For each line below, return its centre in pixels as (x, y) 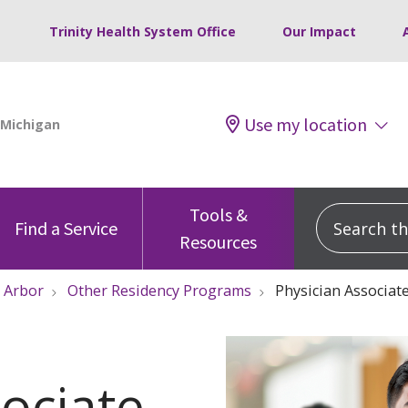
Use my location (306, 124)
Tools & (218, 214)
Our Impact (319, 31)
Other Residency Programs (159, 290)
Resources (219, 241)
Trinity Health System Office (143, 31)
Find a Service (66, 228)
